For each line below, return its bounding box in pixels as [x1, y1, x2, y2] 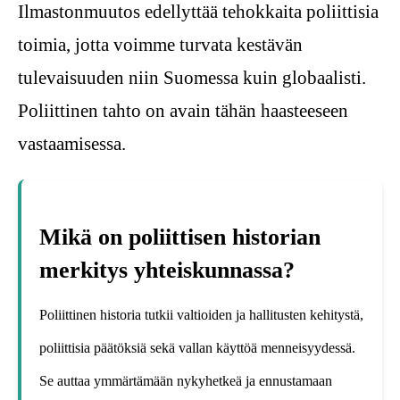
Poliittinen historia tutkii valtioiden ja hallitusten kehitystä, [39, 306, 363, 322]
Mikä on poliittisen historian [39, 223, 321, 250]
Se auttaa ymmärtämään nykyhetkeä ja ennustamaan [39, 372, 332, 388]
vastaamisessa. [18, 133, 126, 155]
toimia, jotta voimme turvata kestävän [18, 34, 303, 56]
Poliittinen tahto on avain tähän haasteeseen [18, 100, 348, 122]
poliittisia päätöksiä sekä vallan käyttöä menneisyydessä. [39, 339, 355, 355]
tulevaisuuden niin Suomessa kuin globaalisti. [18, 67, 366, 89]
